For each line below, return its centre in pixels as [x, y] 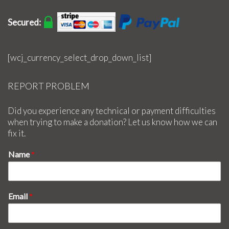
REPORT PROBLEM [49, 86]
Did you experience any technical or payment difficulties [112, 110]
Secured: [26, 22]
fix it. [17, 133]
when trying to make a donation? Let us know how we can [112, 122]
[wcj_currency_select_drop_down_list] [79, 57]
